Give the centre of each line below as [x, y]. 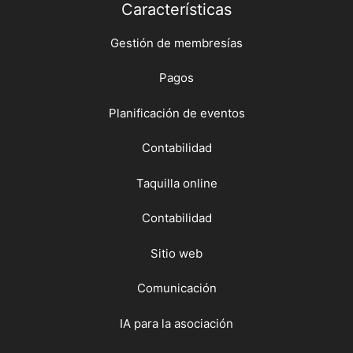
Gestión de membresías [176, 43]
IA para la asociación [176, 323]
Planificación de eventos [176, 113]
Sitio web [176, 253]
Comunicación [176, 288]
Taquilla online [176, 183]
